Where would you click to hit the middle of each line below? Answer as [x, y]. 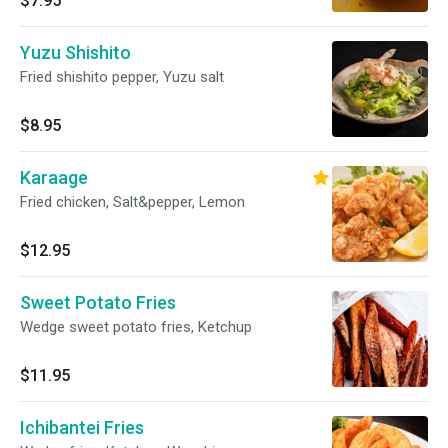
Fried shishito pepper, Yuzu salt [122, 77]
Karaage [54, 177]
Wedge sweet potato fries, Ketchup [136, 327]
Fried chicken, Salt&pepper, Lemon [132, 202]
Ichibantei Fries [82, 427]
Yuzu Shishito [75, 52]
